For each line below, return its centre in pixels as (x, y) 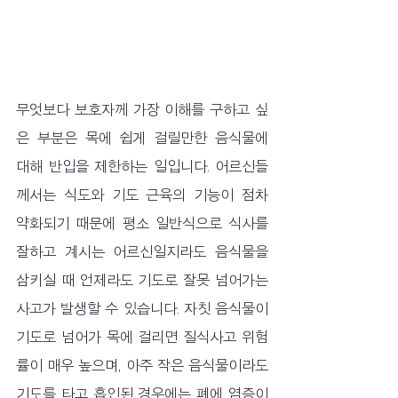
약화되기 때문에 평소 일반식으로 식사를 (142, 223)
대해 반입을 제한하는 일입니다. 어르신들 (142, 167)
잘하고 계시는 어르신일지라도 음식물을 (142, 252)
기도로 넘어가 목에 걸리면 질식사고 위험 (142, 337)
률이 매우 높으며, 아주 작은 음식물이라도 (142, 366)
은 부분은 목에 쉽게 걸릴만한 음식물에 (142, 138)
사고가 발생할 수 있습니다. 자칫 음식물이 (142, 309)
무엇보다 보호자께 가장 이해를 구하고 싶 (142, 110)
